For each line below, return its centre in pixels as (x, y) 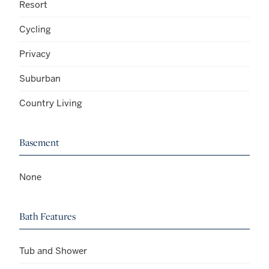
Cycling (35, 29)
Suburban (40, 78)
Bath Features (47, 216)
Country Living (51, 103)
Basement (39, 142)
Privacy (35, 53)
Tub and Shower (53, 250)
